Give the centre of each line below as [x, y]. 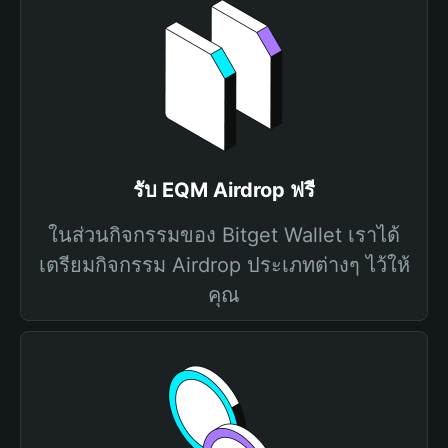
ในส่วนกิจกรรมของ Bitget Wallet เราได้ [224, 235]
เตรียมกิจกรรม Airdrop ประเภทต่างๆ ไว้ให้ [224, 265]
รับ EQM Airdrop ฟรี [224, 190]
